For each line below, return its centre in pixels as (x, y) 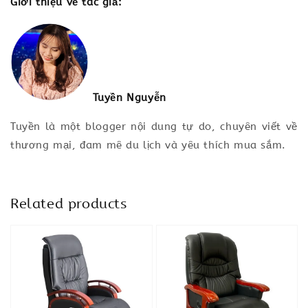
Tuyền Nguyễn (130, 97)
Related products (69, 204)
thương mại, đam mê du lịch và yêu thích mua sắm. (148, 145)
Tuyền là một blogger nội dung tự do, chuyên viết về (154, 127)
